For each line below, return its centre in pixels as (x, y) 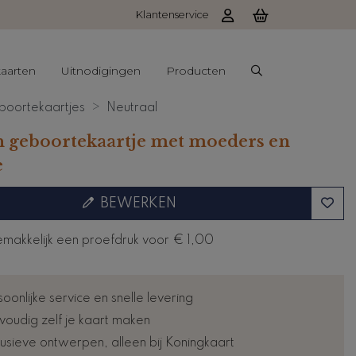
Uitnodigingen (101, 70)
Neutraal (132, 108)
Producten (196, 70)
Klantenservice (172, 15)
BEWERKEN (139, 203)
